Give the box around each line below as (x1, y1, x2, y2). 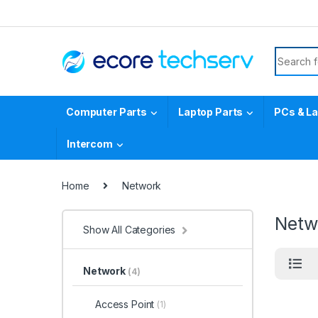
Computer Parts (66, 106, 148, 119)
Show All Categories (83, 224, 176, 236)
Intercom (67, 138, 113, 150)
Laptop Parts (177, 106, 243, 119)
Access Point (94, 297, 155, 310)
